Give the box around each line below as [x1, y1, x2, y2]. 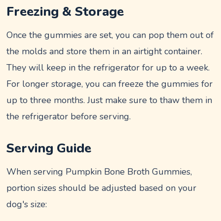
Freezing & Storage [6, 3, 124, 20]
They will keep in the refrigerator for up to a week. [6, 62, 210, 74]
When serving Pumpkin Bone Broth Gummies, [6, 166, 192, 178]
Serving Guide [6, 140, 92, 157]
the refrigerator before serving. [6, 110, 131, 122]
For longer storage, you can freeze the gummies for [6, 78, 213, 90]
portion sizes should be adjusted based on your [6, 182, 197, 194]
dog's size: [6, 198, 47, 210]
